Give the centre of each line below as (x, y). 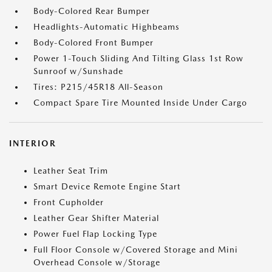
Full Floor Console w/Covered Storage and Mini (136, 250)
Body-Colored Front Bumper (93, 42)
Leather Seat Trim (71, 171)
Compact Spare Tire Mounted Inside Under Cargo (140, 103)
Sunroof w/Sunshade (78, 71)
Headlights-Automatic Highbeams (107, 27)
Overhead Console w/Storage (97, 262)
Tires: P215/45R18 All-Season (98, 87)
